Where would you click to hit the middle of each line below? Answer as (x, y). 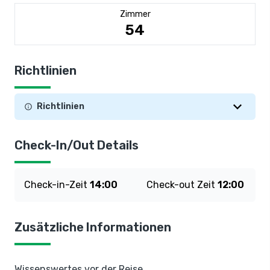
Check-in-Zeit (57, 185)
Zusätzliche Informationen (93, 227)
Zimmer (135, 14)
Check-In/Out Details (77, 145)
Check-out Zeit (182, 185)
